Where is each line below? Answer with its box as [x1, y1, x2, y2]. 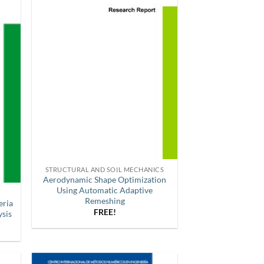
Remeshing [84, 196, 125, 206]
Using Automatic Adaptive [57, 185, 153, 196]
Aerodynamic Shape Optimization [43, 174, 167, 185]
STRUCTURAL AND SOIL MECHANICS [45, 165, 164, 173]
